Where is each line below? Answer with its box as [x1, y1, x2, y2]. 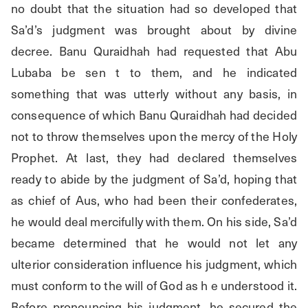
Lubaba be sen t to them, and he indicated [11, 63, 297, 82]
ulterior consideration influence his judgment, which [11, 254, 297, 274]
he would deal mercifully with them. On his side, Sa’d [11, 212, 297, 231]
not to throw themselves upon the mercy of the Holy [11, 126, 297, 146]
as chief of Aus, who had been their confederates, [11, 190, 297, 210]
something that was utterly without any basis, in [11, 84, 297, 103]
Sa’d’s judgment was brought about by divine [11, 20, 297, 39]
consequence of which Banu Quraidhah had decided [11, 105, 297, 124]
